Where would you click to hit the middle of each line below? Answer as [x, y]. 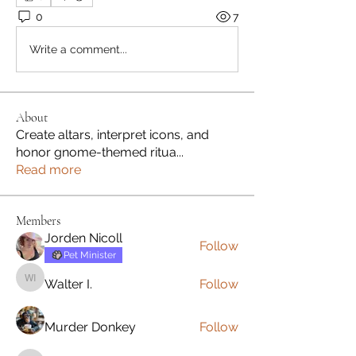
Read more [48, 170]
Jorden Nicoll [83, 238]
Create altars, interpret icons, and [112, 135]
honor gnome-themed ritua [96, 153]
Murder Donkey [90, 327]
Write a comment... [78, 49]
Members [38, 221]
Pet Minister [90, 255]
